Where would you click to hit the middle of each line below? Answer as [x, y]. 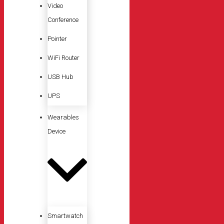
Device [56, 131]
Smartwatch [65, 216]
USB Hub [60, 76]
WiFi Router [63, 57]
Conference [63, 19]
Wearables [63, 117]
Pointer [57, 38]
